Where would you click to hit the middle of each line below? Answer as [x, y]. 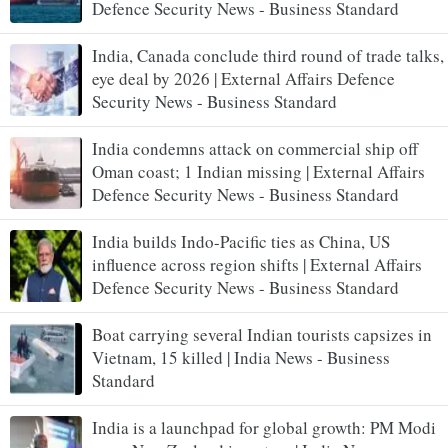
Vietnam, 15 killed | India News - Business [241, 357]
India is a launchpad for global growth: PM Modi [264, 427]
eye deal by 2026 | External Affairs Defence [243, 78]
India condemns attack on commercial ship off [255, 148]
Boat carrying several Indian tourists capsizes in [262, 334]
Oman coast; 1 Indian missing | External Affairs [258, 171]
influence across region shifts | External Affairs [257, 264]
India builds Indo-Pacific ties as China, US [241, 241]
